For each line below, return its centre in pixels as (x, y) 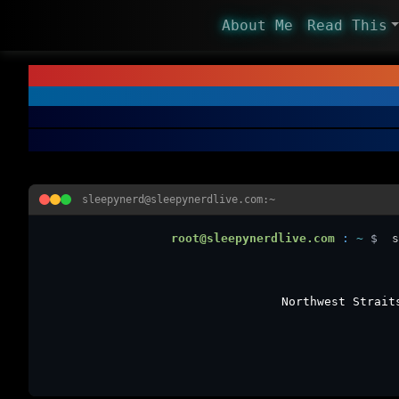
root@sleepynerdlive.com (253, 238)
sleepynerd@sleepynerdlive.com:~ (179, 199)
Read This (347, 25)
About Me (257, 25)
